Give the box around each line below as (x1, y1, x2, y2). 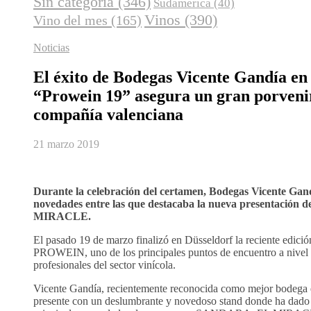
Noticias (33, 42, 69, 54)
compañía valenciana (33, 106, 183, 124)
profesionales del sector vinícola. (33, 259, 176, 271)
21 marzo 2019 (33, 138, 99, 151)
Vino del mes (33, 12, 108, 28)
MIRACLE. (33, 210, 91, 223)
